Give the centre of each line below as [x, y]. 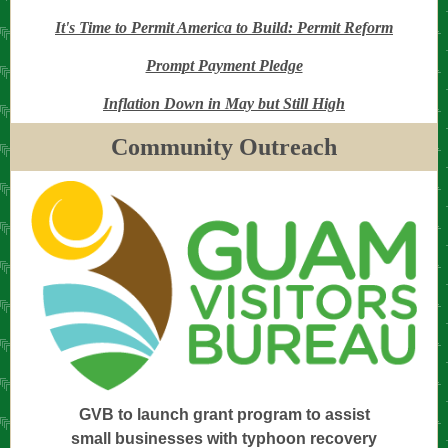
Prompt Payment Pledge [224, 65]
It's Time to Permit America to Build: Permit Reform [224, 27]
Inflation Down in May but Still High [224, 103]
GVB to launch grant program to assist [224, 414]
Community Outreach [224, 147]
